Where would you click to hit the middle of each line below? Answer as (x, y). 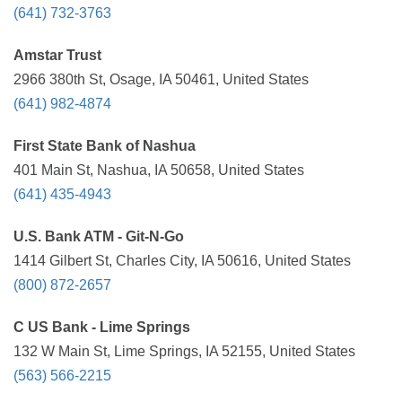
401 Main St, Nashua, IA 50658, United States (159, 170)
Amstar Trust (57, 55)
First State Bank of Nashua (105, 146)
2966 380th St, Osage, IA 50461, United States (161, 79)
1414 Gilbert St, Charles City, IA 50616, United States (182, 261)
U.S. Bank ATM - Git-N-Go (99, 236)
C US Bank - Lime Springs (102, 327)
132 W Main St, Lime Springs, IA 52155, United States (184, 351)
